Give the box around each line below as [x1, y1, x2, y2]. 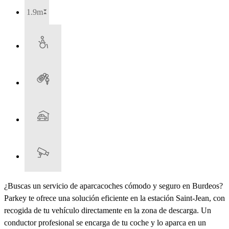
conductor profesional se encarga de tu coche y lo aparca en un [4, 218, 206, 227]
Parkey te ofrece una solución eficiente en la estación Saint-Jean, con [4, 194, 225, 203]
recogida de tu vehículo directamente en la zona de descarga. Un [4, 206, 211, 215]
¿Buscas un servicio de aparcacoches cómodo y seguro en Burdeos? [4, 181, 223, 191]
